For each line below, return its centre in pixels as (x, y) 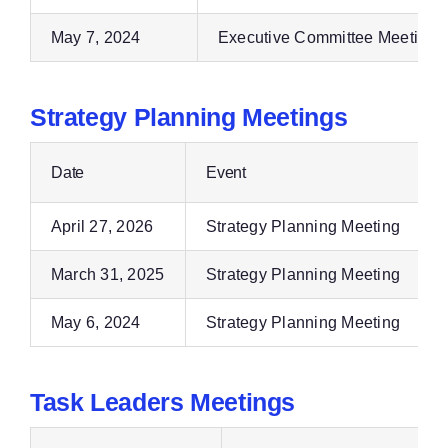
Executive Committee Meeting (327, 37)
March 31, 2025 (107, 274)
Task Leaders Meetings (162, 402)
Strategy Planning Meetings (188, 117)
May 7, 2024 (95, 37)
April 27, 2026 (102, 226)
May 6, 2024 (95, 322)
